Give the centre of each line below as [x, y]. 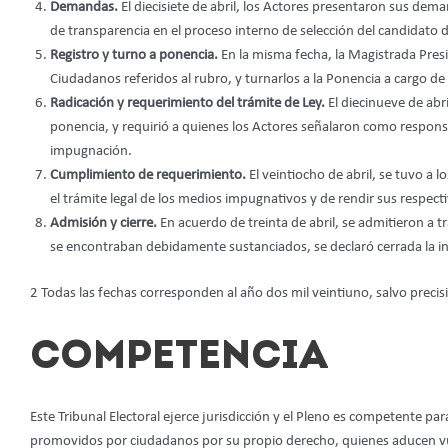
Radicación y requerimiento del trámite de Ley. [189, 103]
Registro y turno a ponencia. [135, 55]
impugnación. [91, 151]
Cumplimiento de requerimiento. [149, 175]
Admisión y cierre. [105, 223]
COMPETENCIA [179, 358]
